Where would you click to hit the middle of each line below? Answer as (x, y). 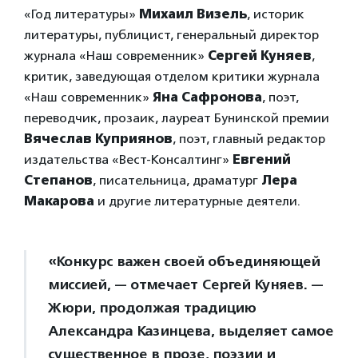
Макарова (61, 201)
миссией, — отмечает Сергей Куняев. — (185, 284)
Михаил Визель (193, 14)
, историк (276, 14)
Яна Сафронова (207, 97)
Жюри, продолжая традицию (152, 308)
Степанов (58, 180)
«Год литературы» (82, 14)
